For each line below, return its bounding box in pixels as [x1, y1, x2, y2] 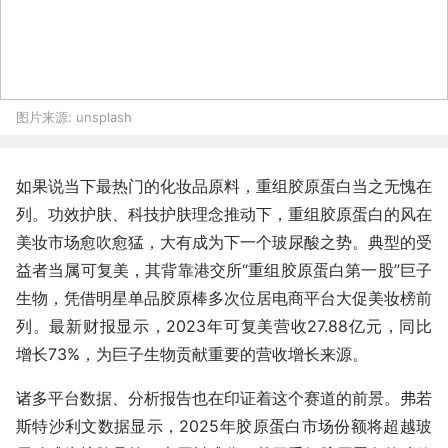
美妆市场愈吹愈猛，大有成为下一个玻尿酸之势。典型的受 [16, 232, 432, 252]
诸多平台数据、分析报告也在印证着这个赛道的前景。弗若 [16, 388, 432, 408]
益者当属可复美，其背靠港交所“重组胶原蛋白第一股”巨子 [16, 260, 432, 280]
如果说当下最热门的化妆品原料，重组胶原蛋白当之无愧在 [16, 176, 432, 196]
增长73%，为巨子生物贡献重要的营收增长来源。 [16, 344, 368, 364]
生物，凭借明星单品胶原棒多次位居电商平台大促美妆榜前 [16, 288, 432, 308]
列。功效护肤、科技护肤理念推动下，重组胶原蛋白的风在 [16, 204, 432, 224]
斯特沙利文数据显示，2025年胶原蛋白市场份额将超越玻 [16, 416, 432, 436]
